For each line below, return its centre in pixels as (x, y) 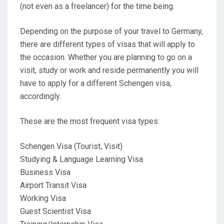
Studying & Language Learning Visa (81, 159)
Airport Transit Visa (53, 185)
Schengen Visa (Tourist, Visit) (71, 146)
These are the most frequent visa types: (90, 121)
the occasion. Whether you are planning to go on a (106, 57)
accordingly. (40, 96)
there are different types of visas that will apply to (107, 44)
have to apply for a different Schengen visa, (96, 83)
